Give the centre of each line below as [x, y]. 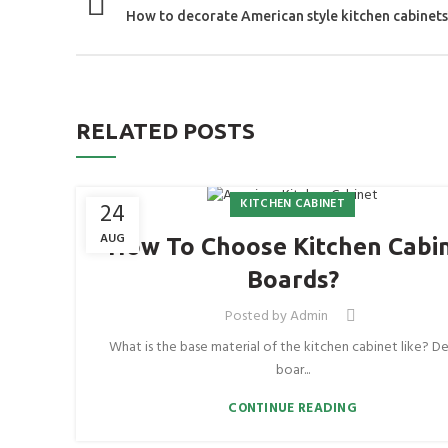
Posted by [257, 316]
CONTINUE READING [293, 409]
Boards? [292, 280]
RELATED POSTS [165, 130]
